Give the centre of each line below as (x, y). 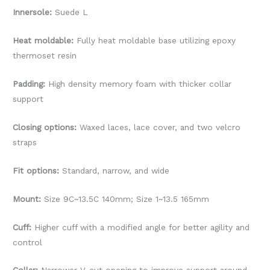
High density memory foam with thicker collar (140, 84)
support (28, 99)
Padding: (31, 84)
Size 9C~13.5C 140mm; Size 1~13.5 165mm (125, 199)
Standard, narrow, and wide (116, 170)
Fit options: (38, 170)
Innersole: (34, 12)
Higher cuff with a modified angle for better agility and (142, 227)
